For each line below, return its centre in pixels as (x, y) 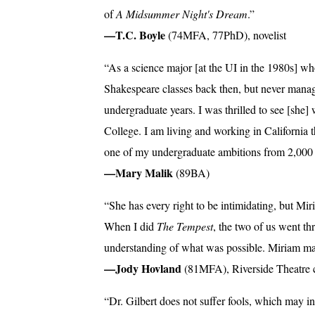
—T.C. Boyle (135, 35)
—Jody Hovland (143, 269)
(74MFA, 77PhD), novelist (226, 35)
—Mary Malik (139, 173)
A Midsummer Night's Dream (182, 14)
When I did (130, 226)
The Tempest (185, 226)
